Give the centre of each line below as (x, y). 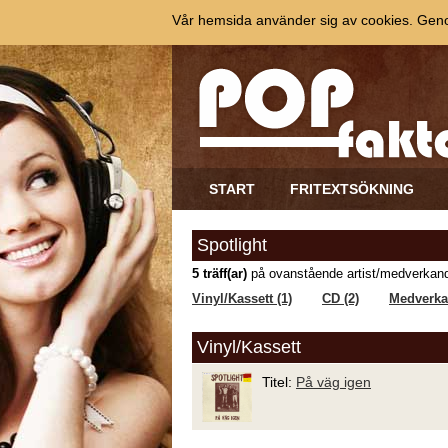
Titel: (279, 382)
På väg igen (333, 382)
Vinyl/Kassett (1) (242, 299)
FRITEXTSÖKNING (352, 189)
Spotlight (232, 245)
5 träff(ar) (219, 274)
